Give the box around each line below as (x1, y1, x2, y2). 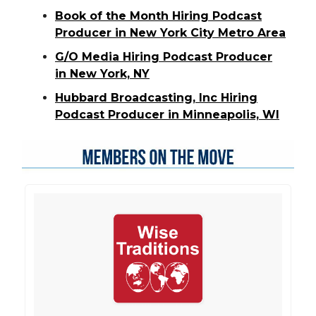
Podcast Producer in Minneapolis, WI (55, 107, 279, 121)
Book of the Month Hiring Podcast (55, 8, 262, 23)
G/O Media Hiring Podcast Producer (55, 49, 272, 63)
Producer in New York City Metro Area (55, 25, 286, 39)
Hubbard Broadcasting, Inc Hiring (55, 90, 257, 104)
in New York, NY (55, 66, 150, 80)
